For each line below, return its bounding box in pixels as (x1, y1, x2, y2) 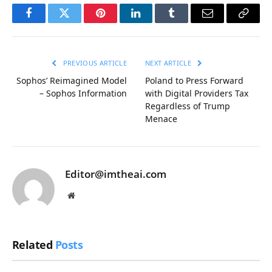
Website (74, 190, 101, 199)
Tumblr (171, 16, 203, 28)
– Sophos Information (39, 87, 127, 99)
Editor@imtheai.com (65, 166, 166, 181)
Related (12, 237, 55, 252)
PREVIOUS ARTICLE (61, 58, 127, 67)
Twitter (63, 16, 95, 28)
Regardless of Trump (145, 100, 230, 112)
